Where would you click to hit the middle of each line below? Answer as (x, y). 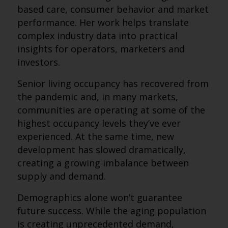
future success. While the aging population (111, 211)
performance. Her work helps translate (103, 22)
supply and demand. (61, 176)
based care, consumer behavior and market (113, 9)
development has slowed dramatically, (101, 150)
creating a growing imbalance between (103, 163)
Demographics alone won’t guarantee (99, 197)
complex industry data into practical (97, 36)
